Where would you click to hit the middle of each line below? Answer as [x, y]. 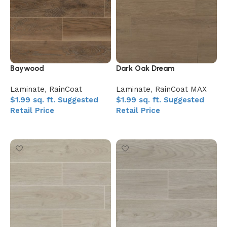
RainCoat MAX [181, 89]
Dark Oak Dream [145, 69]
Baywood [27, 69]
